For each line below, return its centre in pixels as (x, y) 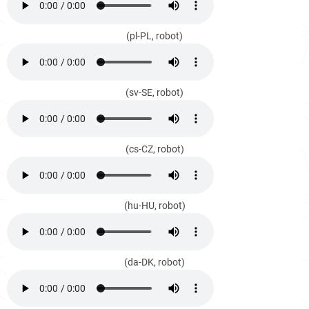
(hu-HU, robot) (154, 206)
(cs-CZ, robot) (154, 149)
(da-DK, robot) (154, 262)
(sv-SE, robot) (154, 92)
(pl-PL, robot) (154, 36)
